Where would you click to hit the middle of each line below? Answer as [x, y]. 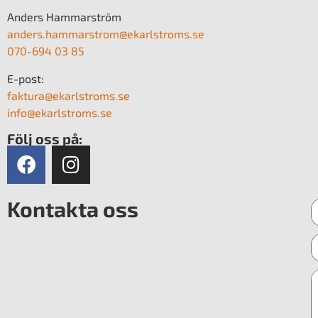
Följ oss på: [45, 138]
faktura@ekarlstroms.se [68, 95]
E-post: [26, 78]
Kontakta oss [73, 208]
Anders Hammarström [64, 17]
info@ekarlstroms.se [60, 112]
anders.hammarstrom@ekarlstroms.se [106, 34]
